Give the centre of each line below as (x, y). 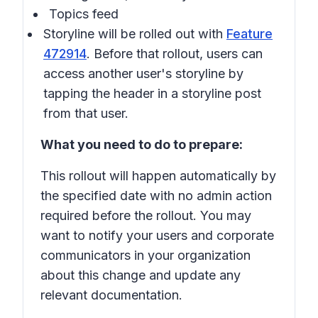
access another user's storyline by (143, 73)
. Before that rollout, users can (175, 54)
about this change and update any (141, 275)
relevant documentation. (111, 295)
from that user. (86, 113)
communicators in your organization (146, 255)
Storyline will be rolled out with (135, 34)
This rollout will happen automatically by (158, 176)
